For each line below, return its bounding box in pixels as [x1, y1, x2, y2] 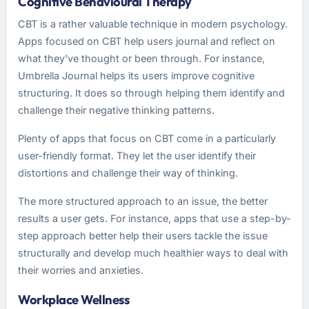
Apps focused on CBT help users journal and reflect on [18, 35, 275, 47]
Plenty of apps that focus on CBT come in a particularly [18, 132, 276, 144]
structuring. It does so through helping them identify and [18, 87, 285, 99]
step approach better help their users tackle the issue [18, 230, 268, 241]
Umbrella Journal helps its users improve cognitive [18, 70, 255, 81]
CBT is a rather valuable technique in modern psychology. [18, 18, 288, 30]
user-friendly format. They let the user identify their [18, 150, 256, 161]
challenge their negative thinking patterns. [18, 104, 215, 116]
